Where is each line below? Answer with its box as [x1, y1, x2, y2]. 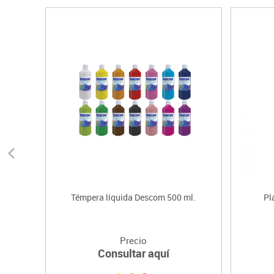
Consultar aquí [97, 246, 169, 261]
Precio [120, 234, 147, 247]
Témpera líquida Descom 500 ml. [71, 191, 196, 204]
